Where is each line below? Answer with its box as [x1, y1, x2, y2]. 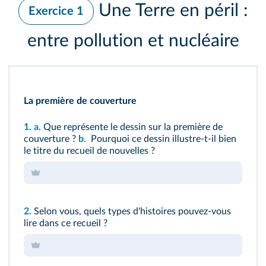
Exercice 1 [28, 5, 84, 18]
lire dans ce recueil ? [24, 218, 107, 229]
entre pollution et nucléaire [27, 32, 239, 50]
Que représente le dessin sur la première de [43, 122, 223, 132]
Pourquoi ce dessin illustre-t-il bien [88, 134, 236, 144]
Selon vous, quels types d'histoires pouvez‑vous [34, 207, 231, 217]
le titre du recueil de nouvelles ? [24, 146, 155, 156]
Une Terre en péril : [98, 1, 248, 20]
